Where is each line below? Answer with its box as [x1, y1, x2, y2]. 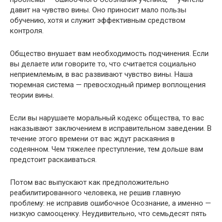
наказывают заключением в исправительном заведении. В [10, 124, 212, 133]
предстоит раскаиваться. [10, 155, 97, 164]
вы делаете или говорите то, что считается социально [10, 59, 196, 68]
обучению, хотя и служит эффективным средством [10, 16, 185, 25]
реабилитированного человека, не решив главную [10, 188, 181, 197]
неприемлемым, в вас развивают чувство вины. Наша [10, 70, 193, 79]
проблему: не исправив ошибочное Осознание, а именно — [10, 199, 211, 208]
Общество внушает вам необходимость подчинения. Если [10, 49, 209, 58]
